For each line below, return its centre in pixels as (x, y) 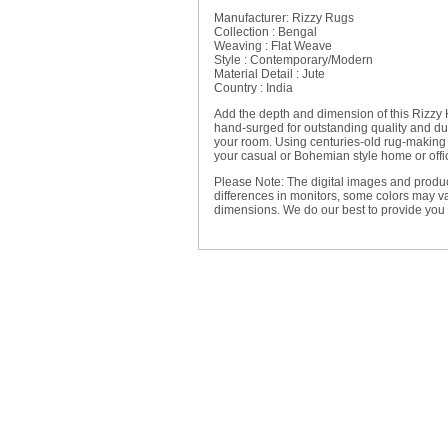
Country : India (253, 88)
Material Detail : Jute (269, 74)
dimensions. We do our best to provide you (329, 210)
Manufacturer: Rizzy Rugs (284, 18)
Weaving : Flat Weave (273, 46)
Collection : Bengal (265, 32)
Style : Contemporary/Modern (293, 60)
